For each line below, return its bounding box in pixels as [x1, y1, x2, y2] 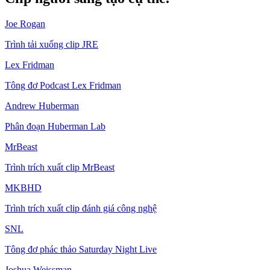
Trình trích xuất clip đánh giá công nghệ [5, 203, 157, 214]
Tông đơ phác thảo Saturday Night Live [5, 244, 157, 255]
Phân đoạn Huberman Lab [5, 121, 105, 132]
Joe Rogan [5, 19, 45, 30]
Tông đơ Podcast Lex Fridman [5, 80, 121, 91]
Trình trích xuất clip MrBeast [5, 162, 115, 173]
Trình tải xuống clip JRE [5, 39, 98, 50]
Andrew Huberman [5, 101, 79, 111]
